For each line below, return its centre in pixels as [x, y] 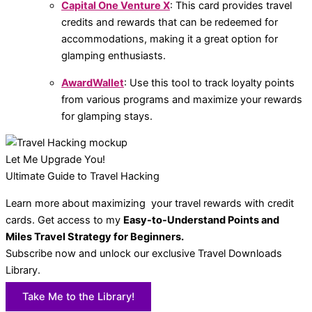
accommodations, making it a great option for [170, 39]
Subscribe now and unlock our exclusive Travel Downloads [144, 253]
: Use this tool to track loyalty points [209, 83]
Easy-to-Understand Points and [201, 220]
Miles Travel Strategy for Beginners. [95, 236]
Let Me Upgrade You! [55, 160]
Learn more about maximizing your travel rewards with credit [150, 203]
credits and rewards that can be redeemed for [170, 23]
